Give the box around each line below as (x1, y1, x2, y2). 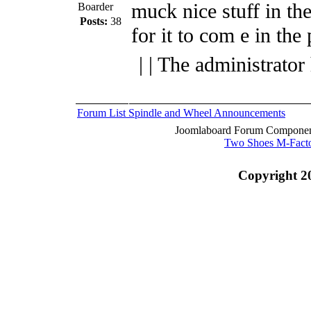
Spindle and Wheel (128, 106, 214, 119)
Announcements (214, 106, 285, 119)
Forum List (77, 106, 128, 119)
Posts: (80, 15, 108, 27)
